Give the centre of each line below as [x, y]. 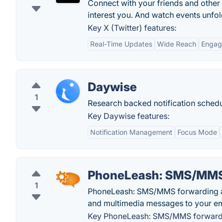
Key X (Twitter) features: [132, 28]
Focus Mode [197, 132]
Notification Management [131, 132]
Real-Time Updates [121, 44]
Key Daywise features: [129, 116]
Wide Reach [177, 44]
